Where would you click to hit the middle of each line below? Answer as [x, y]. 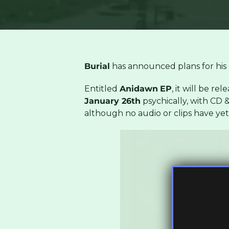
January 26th [112, 101]
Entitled [102, 88]
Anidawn [139, 88]
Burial [97, 66]
